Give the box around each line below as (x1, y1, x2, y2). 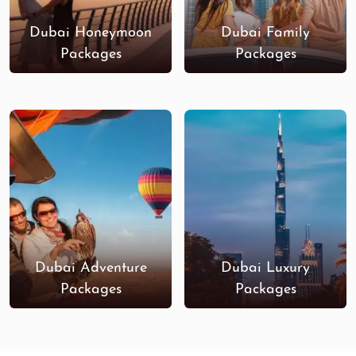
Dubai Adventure (34, 261, 147, 276)
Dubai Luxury (221, 261, 310, 276)
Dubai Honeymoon (29, 25, 152, 41)
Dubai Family (221, 25, 310, 41)
